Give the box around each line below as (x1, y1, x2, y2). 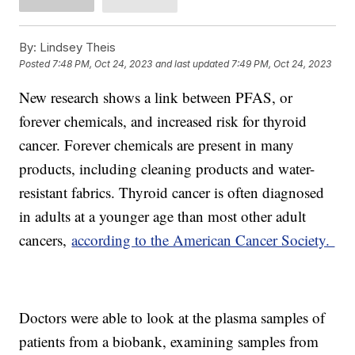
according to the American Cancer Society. (71, 229, 335, 250)
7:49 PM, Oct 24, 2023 (231, 57, 332, 70)
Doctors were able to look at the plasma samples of (19, 307, 326, 327)
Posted (19, 57, 53, 70)
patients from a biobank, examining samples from (19, 330, 319, 351)
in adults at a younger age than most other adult (19, 205, 307, 226)
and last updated (155, 57, 230, 70)
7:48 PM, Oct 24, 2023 (52, 57, 153, 70)
